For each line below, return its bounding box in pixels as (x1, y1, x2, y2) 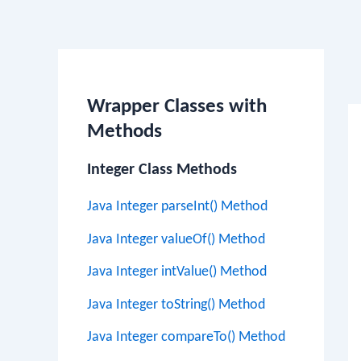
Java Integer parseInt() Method (87, 199, 268, 214)
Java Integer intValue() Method (87, 264, 267, 280)
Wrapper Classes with (87, 97, 267, 117)
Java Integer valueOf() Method (87, 231, 265, 247)
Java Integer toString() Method (87, 297, 265, 313)
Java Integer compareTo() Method (87, 330, 285, 345)
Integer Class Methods (87, 162, 237, 178)
